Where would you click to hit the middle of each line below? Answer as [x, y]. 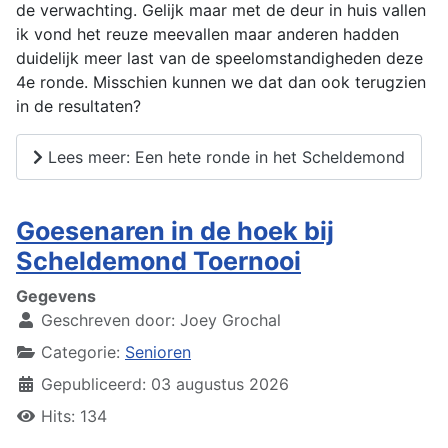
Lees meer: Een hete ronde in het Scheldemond [224, 156]
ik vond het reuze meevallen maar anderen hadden [207, 34]
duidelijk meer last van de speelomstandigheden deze [219, 58]
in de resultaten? [78, 106]
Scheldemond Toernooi [158, 260]
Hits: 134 [74, 415]
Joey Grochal [230, 319]
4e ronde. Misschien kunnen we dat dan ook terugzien [221, 82]
